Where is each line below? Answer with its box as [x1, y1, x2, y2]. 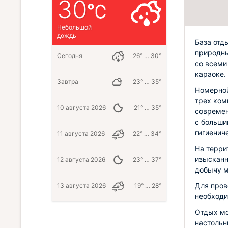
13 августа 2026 [57, 182, 106, 189]
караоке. [195, 70, 226, 78]
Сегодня [57, 52, 82, 60]
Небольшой [57, 23, 92, 31]
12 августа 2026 [57, 156, 105, 163]
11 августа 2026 [57, 130, 105, 137]
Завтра [57, 78, 78, 85]
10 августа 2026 [57, 104, 106, 111]
